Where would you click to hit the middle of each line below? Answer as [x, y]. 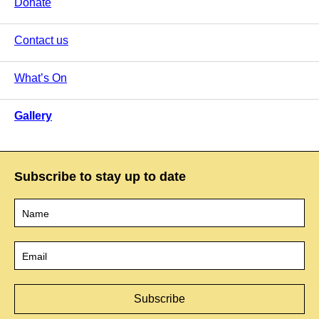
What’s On [41, 78]
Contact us [41, 40]
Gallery [33, 115]
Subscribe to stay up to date [100, 176]
